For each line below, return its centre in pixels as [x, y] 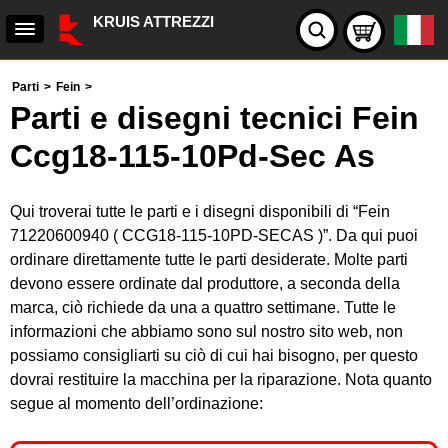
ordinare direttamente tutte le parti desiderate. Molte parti [209, 259]
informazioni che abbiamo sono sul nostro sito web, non [206, 331]
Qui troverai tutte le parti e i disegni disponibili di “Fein [200, 211]
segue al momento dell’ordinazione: [136, 403]
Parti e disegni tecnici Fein [214, 118]
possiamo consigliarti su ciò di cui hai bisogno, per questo [214, 355]
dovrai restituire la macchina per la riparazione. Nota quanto [221, 379]
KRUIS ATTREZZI [153, 21]
